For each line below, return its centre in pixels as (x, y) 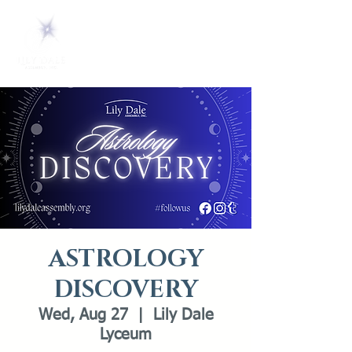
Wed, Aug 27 (83, 315)
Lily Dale (183, 315)
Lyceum (126, 335)
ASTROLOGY (126, 259)
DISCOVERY (126, 290)
